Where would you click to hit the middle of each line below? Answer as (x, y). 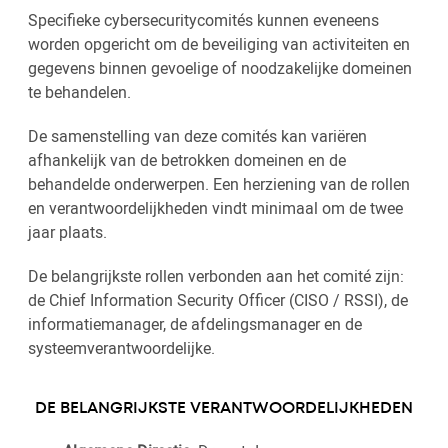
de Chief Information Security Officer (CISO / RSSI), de (218, 300)
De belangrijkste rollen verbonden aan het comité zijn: (216, 276)
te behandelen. (79, 92)
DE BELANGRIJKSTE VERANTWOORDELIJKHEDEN (224, 408)
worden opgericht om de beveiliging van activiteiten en (219, 44)
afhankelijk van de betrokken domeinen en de (187, 160)
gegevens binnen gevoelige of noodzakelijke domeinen (220, 68)
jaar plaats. (67, 232)
